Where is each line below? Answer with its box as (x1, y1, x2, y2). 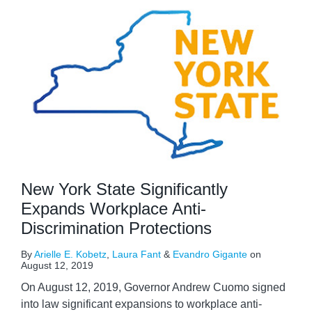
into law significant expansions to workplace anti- (21, 298, 262, 311)
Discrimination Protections (21, 219, 212, 238)
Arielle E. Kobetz (34, 249, 107, 260)
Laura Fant (112, 249, 161, 260)
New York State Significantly (21, 180, 228, 199)
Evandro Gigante (173, 249, 247, 260)
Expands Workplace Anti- (21, 199, 206, 219)
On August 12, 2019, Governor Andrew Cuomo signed (21, 281, 286, 294)
